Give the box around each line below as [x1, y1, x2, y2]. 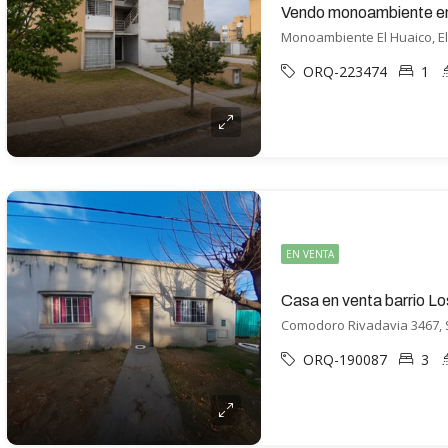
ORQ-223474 [303, 62, 387, 81]
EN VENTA [286, 247, 334, 261]
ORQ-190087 [303, 350, 387, 369]
